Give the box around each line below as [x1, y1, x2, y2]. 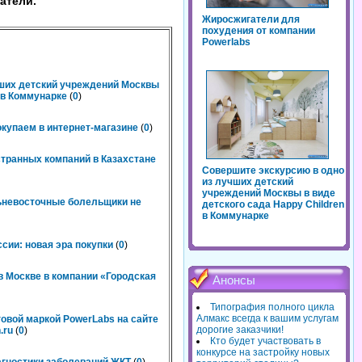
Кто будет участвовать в [210, 335, 321, 347]
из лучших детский [202, 176, 293, 188]
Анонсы [213, 274, 255, 288]
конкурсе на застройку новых [196, 347, 330, 359]
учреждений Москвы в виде [202, 187, 335, 200]
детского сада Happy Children [202, 199, 344, 211]
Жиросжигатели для [202, 14, 300, 26]
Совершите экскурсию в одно [202, 165, 344, 177]
